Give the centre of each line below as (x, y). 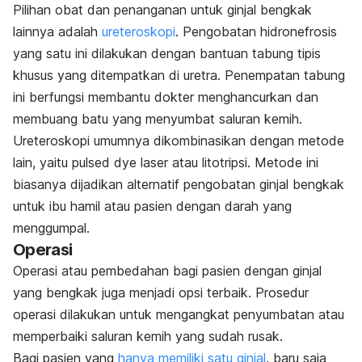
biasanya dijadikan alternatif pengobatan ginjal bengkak (179, 184)
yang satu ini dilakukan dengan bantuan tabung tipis (167, 53)
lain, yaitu (42, 162)
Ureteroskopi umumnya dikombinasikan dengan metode (179, 140)
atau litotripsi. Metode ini (243, 162)
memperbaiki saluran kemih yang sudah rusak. (150, 336)
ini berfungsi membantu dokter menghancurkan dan (166, 97)
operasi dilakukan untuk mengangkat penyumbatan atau (179, 314)
